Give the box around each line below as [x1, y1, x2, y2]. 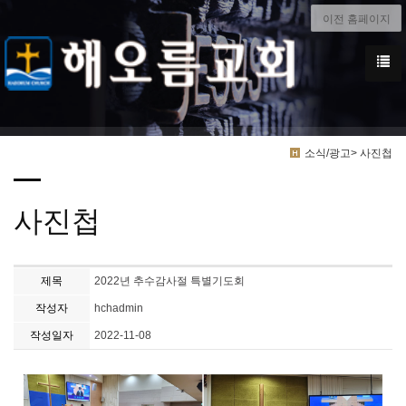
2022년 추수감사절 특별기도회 [94, 274, 245, 287]
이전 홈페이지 [322, 13, 391, 25]
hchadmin [94, 301, 143, 314]
